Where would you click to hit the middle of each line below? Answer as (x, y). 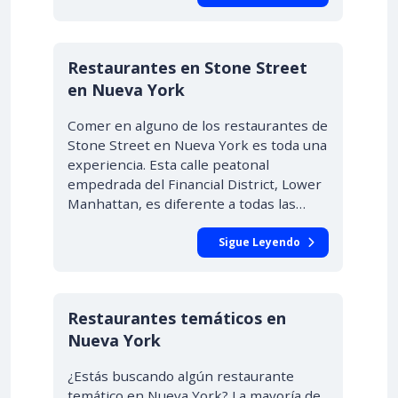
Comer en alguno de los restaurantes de (198, 125)
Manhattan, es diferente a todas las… (187, 203)
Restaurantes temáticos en (177, 318)
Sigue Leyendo (259, 242)
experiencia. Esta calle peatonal (168, 164)
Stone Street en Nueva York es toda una (197, 145)
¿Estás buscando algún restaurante (181, 376)
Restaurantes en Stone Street (187, 68)
